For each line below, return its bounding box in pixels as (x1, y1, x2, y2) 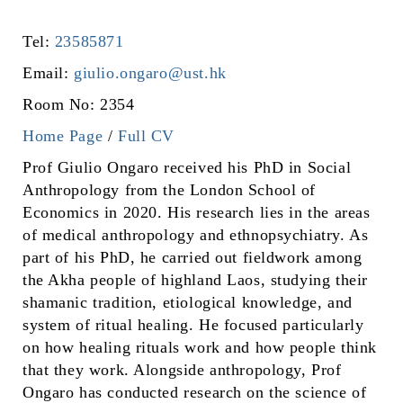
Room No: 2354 (22, 95, 135, 113)
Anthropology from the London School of (22, 181, 317, 199)
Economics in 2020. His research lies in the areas (22, 203, 371, 221)
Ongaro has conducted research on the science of (22, 383, 367, 401)
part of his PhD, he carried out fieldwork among (22, 248, 363, 266)
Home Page (22, 127, 103, 145)
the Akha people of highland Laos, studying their (22, 271, 368, 289)
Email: (22, 64, 75, 82)
